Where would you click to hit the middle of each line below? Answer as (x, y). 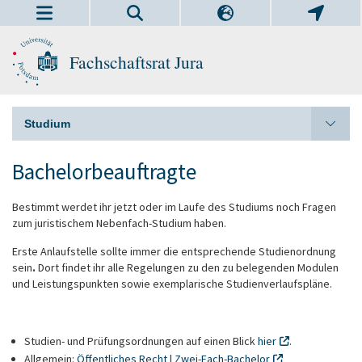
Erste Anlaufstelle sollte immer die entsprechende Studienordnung (175, 251)
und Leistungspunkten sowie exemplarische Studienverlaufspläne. (173, 284)
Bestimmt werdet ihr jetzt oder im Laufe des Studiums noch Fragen (174, 207)
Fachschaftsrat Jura (137, 62)
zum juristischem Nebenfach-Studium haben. (120, 223)
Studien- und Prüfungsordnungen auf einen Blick (141, 341)
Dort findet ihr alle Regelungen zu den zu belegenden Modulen (188, 267)
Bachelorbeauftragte (104, 171)
